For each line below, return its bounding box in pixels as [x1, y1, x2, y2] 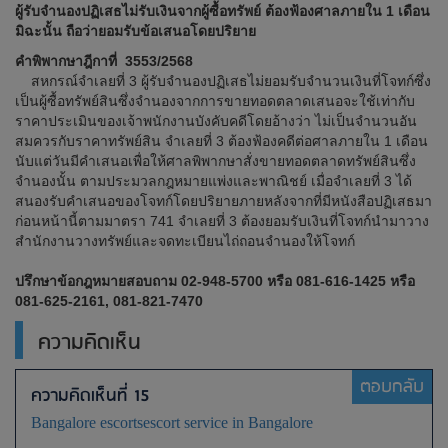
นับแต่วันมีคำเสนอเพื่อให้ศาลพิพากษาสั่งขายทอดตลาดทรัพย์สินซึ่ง [15, 153, 416, 169]
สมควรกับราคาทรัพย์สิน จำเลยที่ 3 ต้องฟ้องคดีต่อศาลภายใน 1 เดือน [15, 133, 428, 149]
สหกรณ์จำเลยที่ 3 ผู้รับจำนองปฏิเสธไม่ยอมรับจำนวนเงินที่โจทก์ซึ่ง [15, 73, 431, 89]
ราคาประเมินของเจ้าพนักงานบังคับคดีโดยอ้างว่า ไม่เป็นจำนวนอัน [15, 113, 417, 129]
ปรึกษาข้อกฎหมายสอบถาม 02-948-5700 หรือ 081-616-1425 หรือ [15, 273, 415, 289]
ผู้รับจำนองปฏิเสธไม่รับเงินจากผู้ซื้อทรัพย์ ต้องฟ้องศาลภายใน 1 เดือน [15, 3, 430, 19]
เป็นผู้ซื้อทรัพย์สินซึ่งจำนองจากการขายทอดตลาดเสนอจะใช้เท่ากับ [15, 93, 415, 109]
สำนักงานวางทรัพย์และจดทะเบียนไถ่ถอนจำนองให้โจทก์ [15, 233, 355, 249]
